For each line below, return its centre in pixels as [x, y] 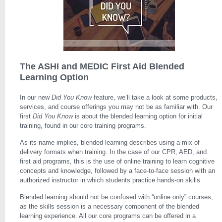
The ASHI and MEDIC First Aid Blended [102, 66]
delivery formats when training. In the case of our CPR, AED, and [113, 152]
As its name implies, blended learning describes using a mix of [110, 142]
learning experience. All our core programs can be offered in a [108, 216]
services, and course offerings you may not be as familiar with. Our [116, 107]
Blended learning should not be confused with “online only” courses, [116, 197]
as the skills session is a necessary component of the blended [110, 206]
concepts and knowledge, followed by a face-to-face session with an [117, 171]
